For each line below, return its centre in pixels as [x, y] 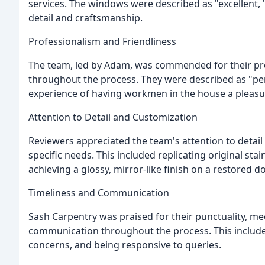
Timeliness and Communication [99, 193]
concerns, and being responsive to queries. [125, 245]
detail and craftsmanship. [85, 18]
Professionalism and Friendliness [102, 42]
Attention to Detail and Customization [113, 117]
